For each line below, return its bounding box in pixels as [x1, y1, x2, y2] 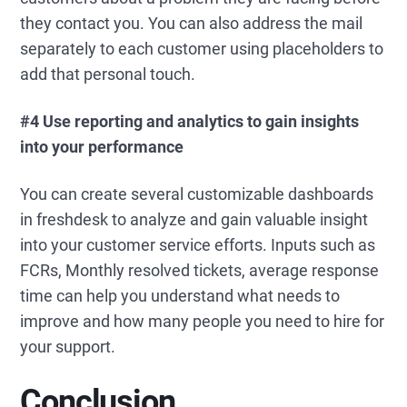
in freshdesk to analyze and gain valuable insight [20, 210, 369, 229]
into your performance [20, 137, 184, 156]
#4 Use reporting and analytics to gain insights [20, 112, 360, 131]
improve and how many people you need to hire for [20, 312, 385, 331]
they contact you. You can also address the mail [20, 14, 363, 33]
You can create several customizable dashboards [20, 184, 374, 203]
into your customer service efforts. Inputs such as [20, 235, 376, 254]
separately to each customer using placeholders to [20, 39, 384, 58]
